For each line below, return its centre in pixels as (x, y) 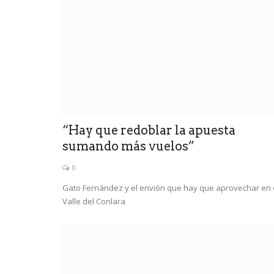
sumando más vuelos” (128, 146)
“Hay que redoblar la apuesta (149, 130)
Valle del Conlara (94, 201)
